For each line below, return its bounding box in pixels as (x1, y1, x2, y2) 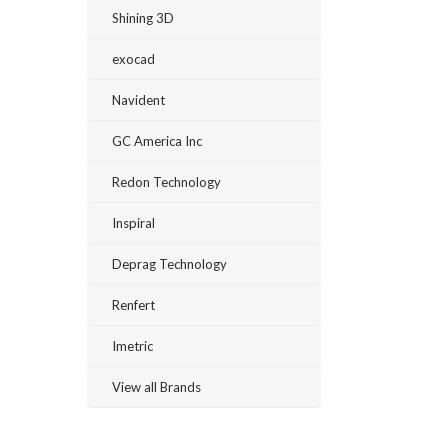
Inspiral (112, 215, 155, 231)
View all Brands (112, 379, 201, 395)
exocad (112, 51, 155, 67)
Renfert (112, 297, 155, 313)
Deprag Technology (112, 256, 227, 272)
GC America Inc (112, 133, 202, 149)
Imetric (112, 338, 153, 354)
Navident (112, 92, 165, 108)
